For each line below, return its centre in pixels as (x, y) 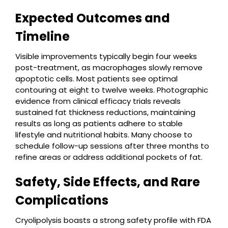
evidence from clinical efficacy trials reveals (98, 101)
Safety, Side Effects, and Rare (108, 182)
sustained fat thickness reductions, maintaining (105, 112)
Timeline (42, 36)
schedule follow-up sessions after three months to (112, 146)
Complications (62, 200)
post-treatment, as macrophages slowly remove (109, 67)
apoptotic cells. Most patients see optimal (96, 79)
